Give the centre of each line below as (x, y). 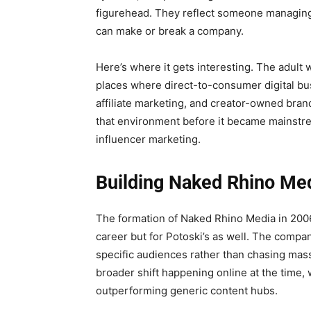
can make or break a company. (170, 31)
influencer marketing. (148, 140)
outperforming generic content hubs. (187, 291)
